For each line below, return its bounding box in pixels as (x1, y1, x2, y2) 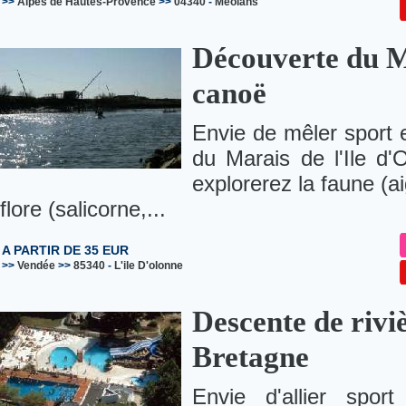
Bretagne (192, 341, 309, 374)
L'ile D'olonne (114, 259, 183, 273)
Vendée (17, 259, 55, 273)
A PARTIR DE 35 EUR (2, 243, 129, 258)
